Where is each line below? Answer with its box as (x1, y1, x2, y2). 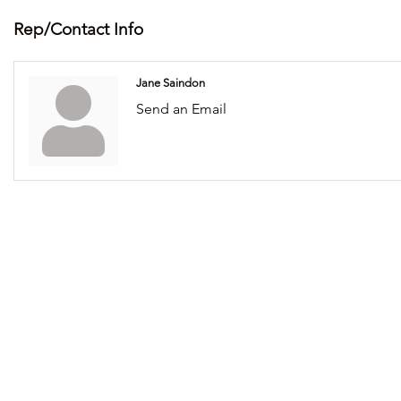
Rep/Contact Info (13, 19, 143, 39)
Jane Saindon (136, 76, 205, 90)
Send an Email (136, 100, 226, 117)
